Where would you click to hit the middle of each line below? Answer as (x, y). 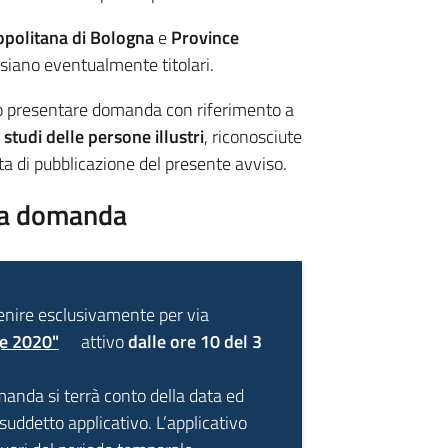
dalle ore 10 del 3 (194, 341)
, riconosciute (252, 136)
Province (204, 37)
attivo (104, 341)
